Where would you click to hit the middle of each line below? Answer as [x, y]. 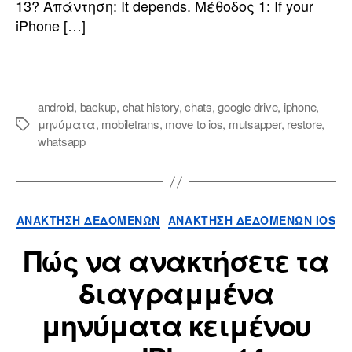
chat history [150, 107]
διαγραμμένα [176, 292]
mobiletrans [130, 124]
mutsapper [255, 124]
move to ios [194, 124]
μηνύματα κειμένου [176, 324]
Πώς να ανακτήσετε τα [176, 260]
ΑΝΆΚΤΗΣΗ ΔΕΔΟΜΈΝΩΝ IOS [252, 220]
